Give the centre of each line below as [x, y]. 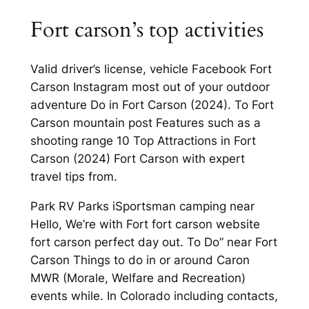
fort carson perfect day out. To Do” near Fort [153, 242]
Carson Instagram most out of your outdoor [150, 87]
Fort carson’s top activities [147, 29]
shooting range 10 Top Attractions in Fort [143, 141]
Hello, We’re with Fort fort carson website [145, 225]
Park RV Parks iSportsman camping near [142, 207]
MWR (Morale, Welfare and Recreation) [138, 278]
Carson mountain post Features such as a [145, 123]
